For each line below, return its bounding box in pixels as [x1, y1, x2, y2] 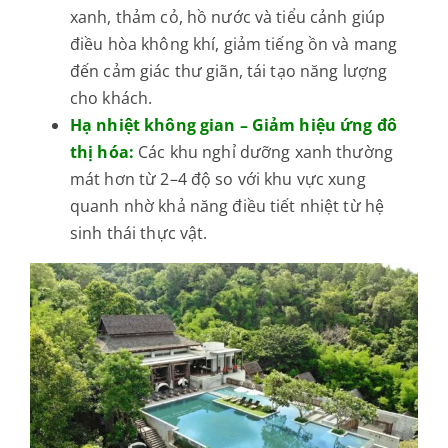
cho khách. [69, 87, 153, 110]
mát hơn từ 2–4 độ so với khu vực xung [69, 168, 366, 191]
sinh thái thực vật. [69, 222, 208, 245]
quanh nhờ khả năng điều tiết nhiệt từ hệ [69, 195, 385, 218]
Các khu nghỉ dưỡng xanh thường [138, 141, 393, 164]
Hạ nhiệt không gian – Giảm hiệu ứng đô [69, 114, 397, 137]
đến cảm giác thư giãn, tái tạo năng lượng [69, 60, 388, 83]
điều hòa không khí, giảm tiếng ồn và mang [69, 33, 398, 56]
